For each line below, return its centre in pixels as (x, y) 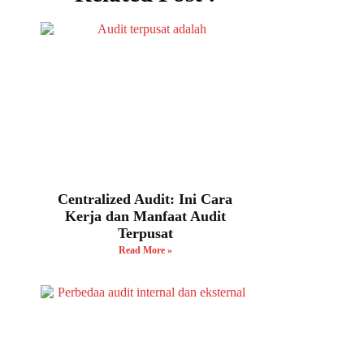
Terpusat (145, 233)
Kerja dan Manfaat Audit (145, 216)
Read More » (145, 250)
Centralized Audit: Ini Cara (145, 199)
